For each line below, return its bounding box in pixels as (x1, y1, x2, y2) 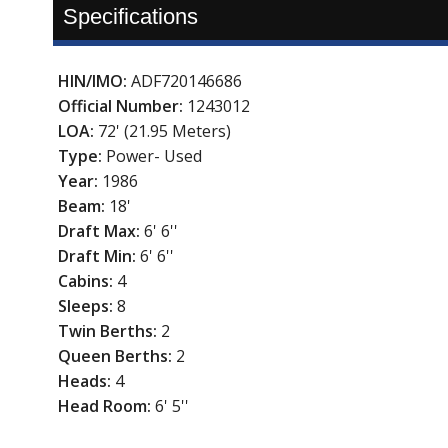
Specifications (62, 4, 198, 30)
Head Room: (57, 395, 155, 418)
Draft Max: (57, 220, 144, 243)
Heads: (57, 370, 115, 393)
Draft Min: (57, 245, 140, 268)
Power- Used (105, 145, 202, 168)
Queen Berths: (57, 345, 176, 368)
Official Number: (57, 95, 187, 118)
